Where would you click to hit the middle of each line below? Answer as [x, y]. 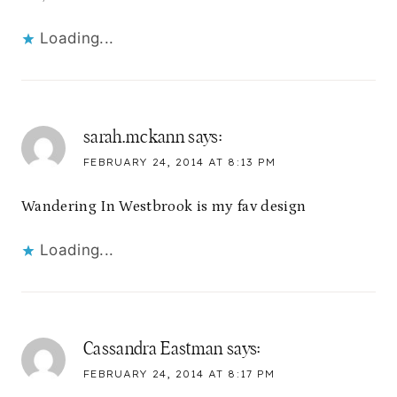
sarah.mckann [134, 138]
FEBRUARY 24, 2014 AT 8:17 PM [179, 374]
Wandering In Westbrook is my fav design [164, 207]
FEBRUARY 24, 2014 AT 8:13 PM [179, 163]
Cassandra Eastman [153, 350]
